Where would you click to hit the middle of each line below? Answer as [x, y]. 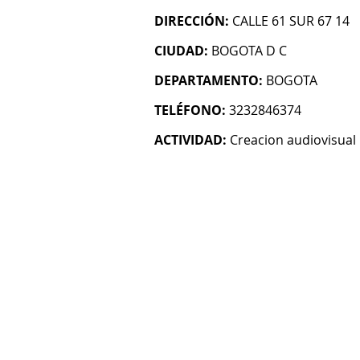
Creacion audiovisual [293, 140]
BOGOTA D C [249, 51]
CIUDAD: [181, 51]
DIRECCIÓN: [192, 21]
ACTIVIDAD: [190, 140]
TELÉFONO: [190, 110]
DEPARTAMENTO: [209, 80]
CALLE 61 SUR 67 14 [291, 21]
